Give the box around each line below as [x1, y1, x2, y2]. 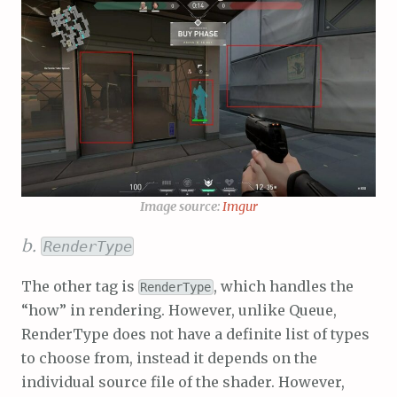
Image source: [139, 198, 220, 215]
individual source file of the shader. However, [21, 373, 345, 392]
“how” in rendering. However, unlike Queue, [21, 301, 337, 320]
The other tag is [21, 277, 138, 296]
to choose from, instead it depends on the [21, 349, 317, 368]
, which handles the [213, 277, 354, 296]
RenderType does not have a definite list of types [21, 325, 370, 344]
